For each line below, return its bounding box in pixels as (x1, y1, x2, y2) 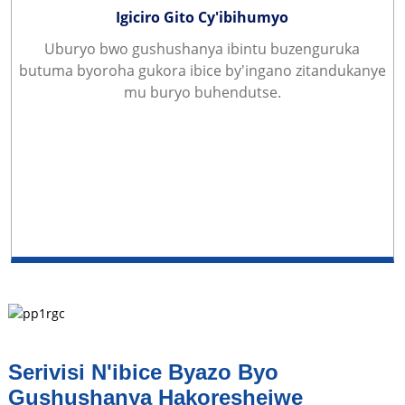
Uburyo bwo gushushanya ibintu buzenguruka (44, 38, 361, 59)
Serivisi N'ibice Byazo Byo (7, 359, 278, 384)
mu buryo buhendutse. (123, 81, 281, 102)
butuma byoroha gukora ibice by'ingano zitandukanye (18, 60, 386, 80)
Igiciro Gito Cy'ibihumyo (116, 6, 289, 27)
